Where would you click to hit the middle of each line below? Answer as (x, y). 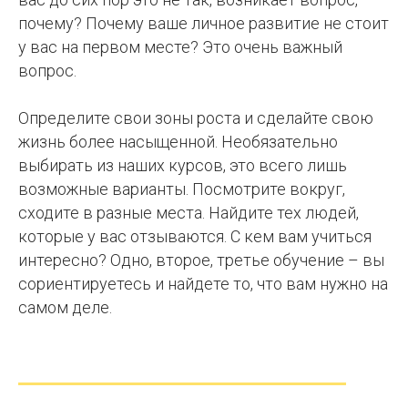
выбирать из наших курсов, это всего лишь (183, 165)
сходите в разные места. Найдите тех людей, (189, 213)
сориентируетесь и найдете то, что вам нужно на (203, 284)
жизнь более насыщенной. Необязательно (178, 142)
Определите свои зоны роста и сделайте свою (196, 118)
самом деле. (65, 307)
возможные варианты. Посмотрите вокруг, (182, 189)
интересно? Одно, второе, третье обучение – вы (201, 260)
